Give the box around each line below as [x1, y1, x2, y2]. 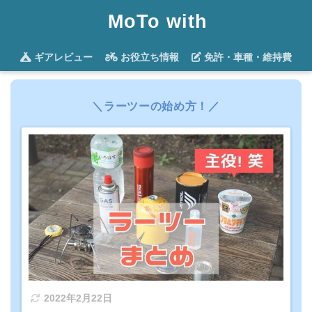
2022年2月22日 [44, 292, 113, 304]
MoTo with [107, 11, 208, 32]
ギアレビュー [31, 52, 93, 63]
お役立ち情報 [118, 52, 179, 63]
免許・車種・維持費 [201, 52, 292, 63]
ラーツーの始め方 [104, 100, 197, 113]
